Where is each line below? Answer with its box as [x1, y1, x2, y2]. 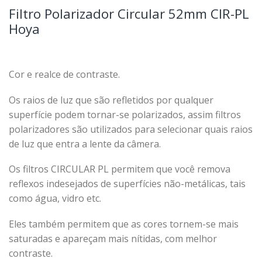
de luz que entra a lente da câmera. [9, 137, 161, 150]
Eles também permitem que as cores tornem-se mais [9, 217, 239, 230]
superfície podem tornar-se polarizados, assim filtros [9, 108, 241, 121]
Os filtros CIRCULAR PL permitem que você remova [9, 163, 230, 176]
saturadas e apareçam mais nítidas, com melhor [9, 232, 217, 245]
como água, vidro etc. [9, 192, 101, 205]
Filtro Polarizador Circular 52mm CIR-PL [9, 4, 249, 23]
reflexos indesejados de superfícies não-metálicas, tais [9, 177, 246, 191]
